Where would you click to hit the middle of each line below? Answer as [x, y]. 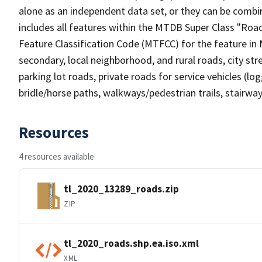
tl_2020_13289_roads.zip [121, 189]
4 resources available [56, 156]
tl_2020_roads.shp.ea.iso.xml [131, 243]
